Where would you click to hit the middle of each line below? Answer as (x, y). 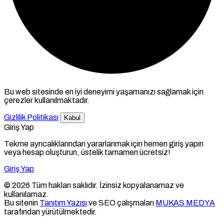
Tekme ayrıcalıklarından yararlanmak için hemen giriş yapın (104, 144)
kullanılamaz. (26, 194)
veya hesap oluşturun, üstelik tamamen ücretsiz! (87, 152)
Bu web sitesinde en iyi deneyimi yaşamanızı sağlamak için (104, 92)
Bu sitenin (22, 203)
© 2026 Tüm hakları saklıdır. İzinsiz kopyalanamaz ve (94, 185)
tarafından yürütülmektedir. (50, 212)
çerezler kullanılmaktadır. (47, 100)
